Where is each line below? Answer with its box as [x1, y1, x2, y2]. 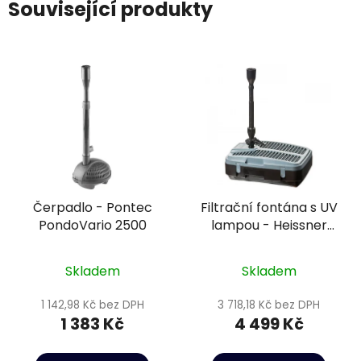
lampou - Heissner [210, 215, 327, 234]
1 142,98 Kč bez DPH [40, 297, 144, 313]
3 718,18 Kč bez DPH [218, 297, 320, 313]
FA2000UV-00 [224, 233, 313, 252]
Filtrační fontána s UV [200, 197, 338, 217]
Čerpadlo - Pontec [32, 197, 152, 217]
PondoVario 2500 [38, 215, 147, 234]
